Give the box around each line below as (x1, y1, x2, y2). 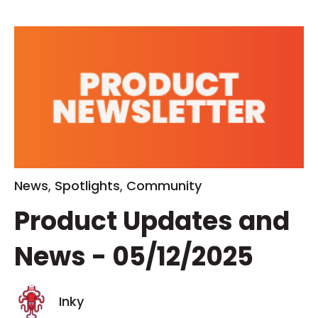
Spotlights (55, 177, 120, 195)
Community (126, 177, 202, 195)
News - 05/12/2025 (14, 238, 253, 275)
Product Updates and (14, 202, 290, 239)
